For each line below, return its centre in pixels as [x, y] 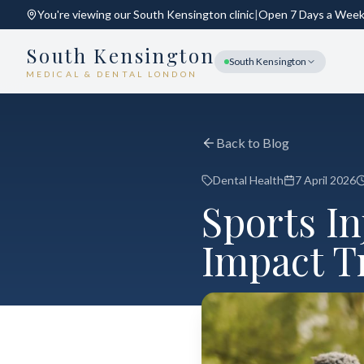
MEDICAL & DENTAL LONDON [112, 74]
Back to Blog [253, 143]
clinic [240, 14]
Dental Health [248, 180]
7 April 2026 [325, 180]
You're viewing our [85, 14]
